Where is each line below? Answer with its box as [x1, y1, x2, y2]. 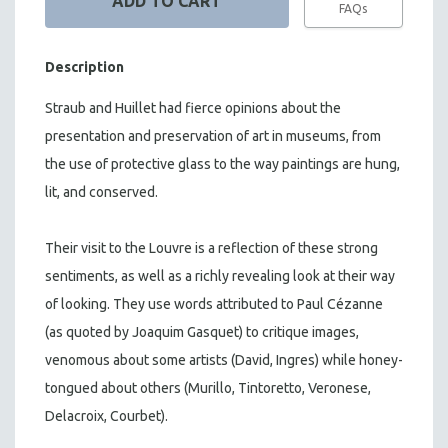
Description [45, 59, 124, 76]
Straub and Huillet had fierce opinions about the [45, 100, 341, 117]
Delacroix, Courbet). [45, 408, 168, 425]
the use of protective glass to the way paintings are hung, [45, 156, 400, 173]
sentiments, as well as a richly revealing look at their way [45, 268, 395, 285]
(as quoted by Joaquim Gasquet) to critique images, [45, 324, 359, 341]
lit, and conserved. [45, 184, 158, 201]
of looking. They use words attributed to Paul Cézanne [45, 296, 383, 313]
